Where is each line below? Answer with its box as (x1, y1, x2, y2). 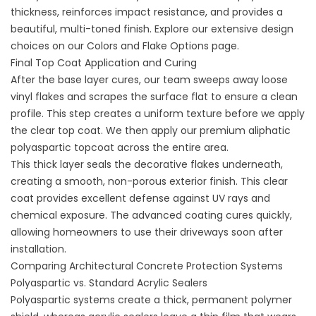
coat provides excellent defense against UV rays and (11, 191, 270, 205)
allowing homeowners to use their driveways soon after (11, 225, 283, 239)
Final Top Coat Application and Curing (11, 56, 197, 70)
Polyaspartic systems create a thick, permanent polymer (11, 293, 292, 307)
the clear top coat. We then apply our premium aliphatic (11, 123, 291, 138)
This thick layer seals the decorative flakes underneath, (11, 157, 283, 171)
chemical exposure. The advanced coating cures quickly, (11, 208, 292, 222)
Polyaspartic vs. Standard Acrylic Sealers (11, 276, 207, 290)
